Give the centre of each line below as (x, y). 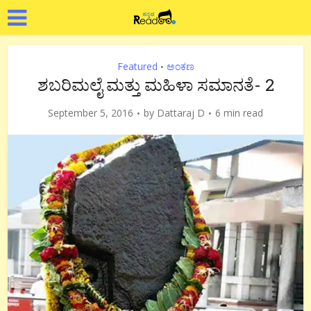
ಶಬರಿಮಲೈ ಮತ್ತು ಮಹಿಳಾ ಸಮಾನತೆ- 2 (155, 85)
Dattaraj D (181, 113)
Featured (137, 66)
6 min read (239, 113)
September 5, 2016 (91, 113)
